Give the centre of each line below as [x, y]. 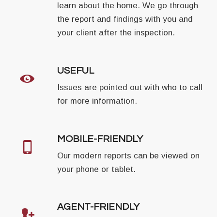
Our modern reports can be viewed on [129, 156]
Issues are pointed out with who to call [130, 88]
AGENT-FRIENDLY [99, 207]
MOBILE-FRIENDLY [100, 139]
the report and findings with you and [125, 19]
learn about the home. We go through [128, 6]
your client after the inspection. [116, 33]
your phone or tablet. [97, 169]
